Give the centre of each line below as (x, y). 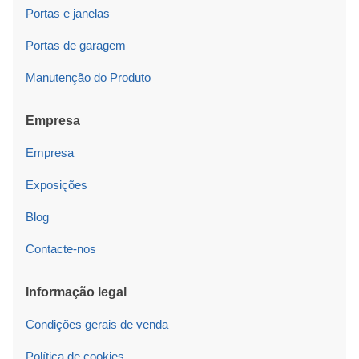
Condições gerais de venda (97, 325)
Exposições (56, 185)
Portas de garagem (76, 46)
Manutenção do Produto (88, 78)
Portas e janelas (68, 14)
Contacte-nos (61, 249)
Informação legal (76, 292)
